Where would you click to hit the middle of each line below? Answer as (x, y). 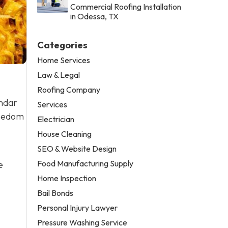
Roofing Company (69, 89)
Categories (63, 45)
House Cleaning (65, 134)
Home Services (64, 60)
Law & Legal (59, 75)
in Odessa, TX (95, 16)
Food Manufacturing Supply (85, 163)
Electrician (56, 119)
